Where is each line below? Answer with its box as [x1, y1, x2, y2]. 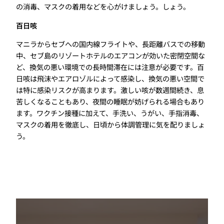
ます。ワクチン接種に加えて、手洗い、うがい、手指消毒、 [16, 107, 203, 118]
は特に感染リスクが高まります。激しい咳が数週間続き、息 [16, 84, 204, 95]
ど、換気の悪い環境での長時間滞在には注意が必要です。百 [16, 61, 204, 72]
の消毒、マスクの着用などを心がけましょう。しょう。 [16, 1, 190, 12]
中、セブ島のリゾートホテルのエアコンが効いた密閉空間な [16, 49, 205, 60]
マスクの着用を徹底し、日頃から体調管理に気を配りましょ [16, 118, 205, 129]
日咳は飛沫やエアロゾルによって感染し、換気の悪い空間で [16, 72, 204, 83]
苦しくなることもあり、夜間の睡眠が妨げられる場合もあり [16, 95, 204, 106]
